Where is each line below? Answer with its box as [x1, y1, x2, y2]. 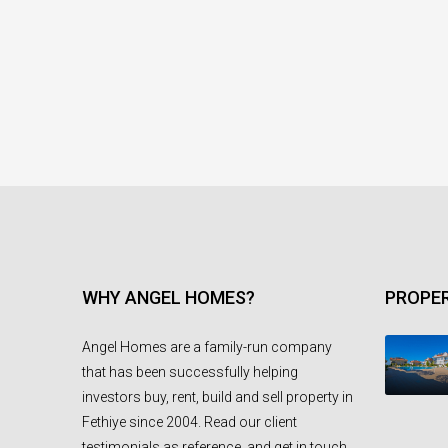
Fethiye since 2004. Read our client [82, 414, 297, 430]
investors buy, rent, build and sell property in [82, 389, 353, 405]
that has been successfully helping [82, 364, 298, 380]
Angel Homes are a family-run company [82, 339, 332, 355]
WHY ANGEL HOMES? [82, 287, 255, 308]
